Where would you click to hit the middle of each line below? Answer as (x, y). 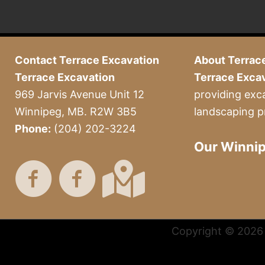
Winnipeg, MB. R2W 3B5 (76, 111)
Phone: (33, 128)
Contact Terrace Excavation (87, 60)
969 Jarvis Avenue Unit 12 (80, 94)
